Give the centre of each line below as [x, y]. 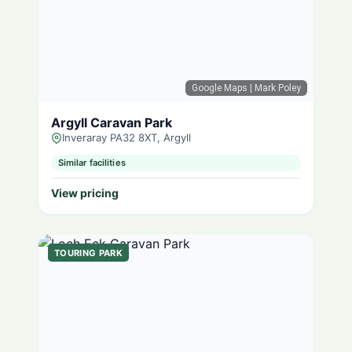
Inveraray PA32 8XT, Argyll [126, 137]
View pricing [85, 193]
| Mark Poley [274, 88]
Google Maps [220, 88]
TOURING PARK [89, 253]
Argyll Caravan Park [112, 123]
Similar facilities [92, 163]
